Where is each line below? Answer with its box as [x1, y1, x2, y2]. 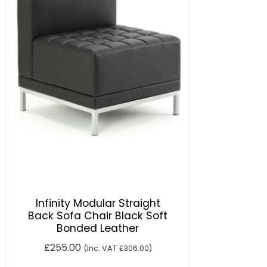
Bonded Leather [57, 221, 139, 236]
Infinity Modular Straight [35, 196, 160, 211]
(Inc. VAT [83, 243, 119, 254]
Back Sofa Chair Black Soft [28, 209, 168, 223]
